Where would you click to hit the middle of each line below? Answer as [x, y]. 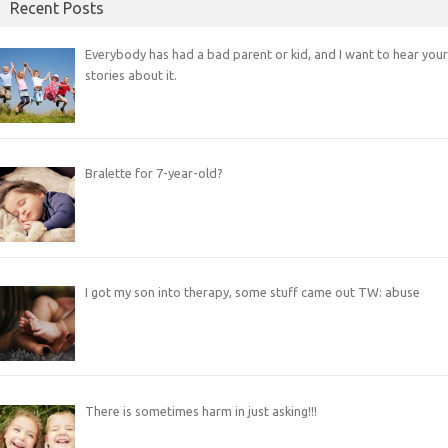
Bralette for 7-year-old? [153, 173]
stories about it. [130, 75]
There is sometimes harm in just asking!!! [200, 410]
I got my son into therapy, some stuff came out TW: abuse [252, 292]
